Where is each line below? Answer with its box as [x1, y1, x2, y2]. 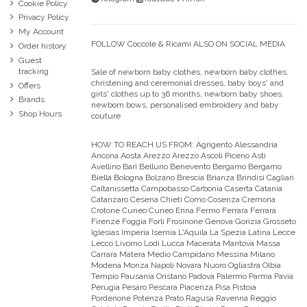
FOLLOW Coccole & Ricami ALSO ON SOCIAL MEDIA [91, 38, 285, 49]
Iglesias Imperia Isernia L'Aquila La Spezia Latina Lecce [91, 227, 295, 237]
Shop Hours [19, 109, 62, 119]
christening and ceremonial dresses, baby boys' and [91, 78, 284, 88]
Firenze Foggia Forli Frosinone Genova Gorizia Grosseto [91, 216, 296, 226]
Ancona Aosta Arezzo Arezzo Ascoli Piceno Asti [91, 150, 266, 160]
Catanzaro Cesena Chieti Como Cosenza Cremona [91, 194, 275, 204]
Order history [19, 41, 66, 51]
